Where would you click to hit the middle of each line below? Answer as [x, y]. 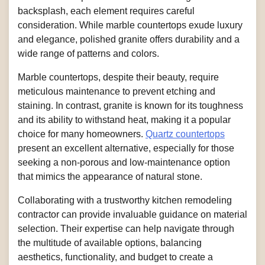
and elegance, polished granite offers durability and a [129, 39]
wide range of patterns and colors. [88, 53]
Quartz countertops [185, 134]
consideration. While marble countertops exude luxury [130, 25]
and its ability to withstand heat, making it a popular [124, 119]
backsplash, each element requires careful [106, 11]
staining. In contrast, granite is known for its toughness [130, 105]
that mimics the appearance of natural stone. [110, 176]
